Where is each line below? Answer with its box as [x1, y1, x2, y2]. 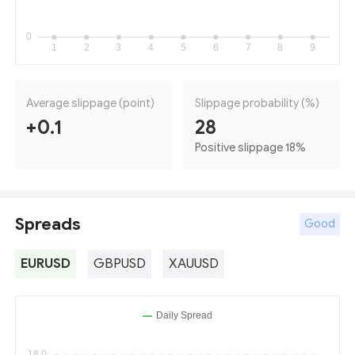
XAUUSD [168, 255, 219, 273]
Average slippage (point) [26, 95, 155, 110]
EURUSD [21, 255, 71, 273]
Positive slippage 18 [194, 139, 296, 155]
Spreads [15, 212, 82, 235]
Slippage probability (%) [194, 95, 319, 110]
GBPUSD [93, 255, 146, 273]
